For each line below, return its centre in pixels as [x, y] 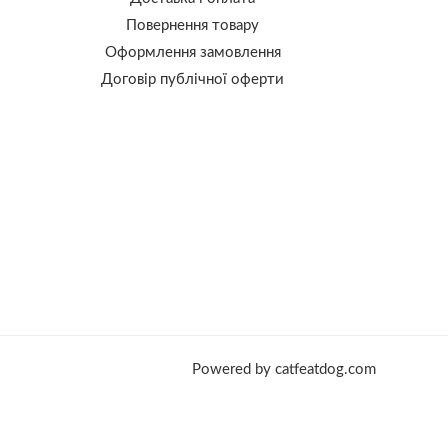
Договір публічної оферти [193, 80]
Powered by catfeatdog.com [284, 370]
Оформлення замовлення [192, 53]
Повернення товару [193, 26]
